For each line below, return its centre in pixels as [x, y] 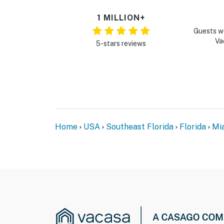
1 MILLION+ [121, 18]
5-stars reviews [121, 44]
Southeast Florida [140, 127]
